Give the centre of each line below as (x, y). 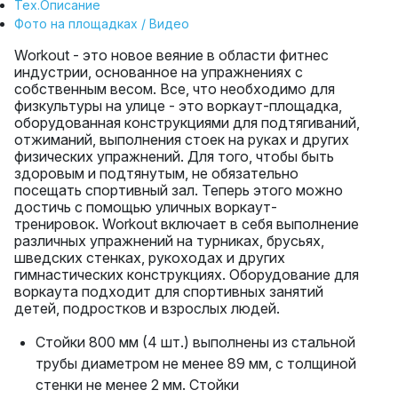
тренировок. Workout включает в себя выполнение (187, 224)
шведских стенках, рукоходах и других (150, 258)
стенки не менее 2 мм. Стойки (137, 385)
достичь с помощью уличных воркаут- (146, 207)
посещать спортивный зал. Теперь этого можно (179, 190)
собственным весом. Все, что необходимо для (175, 89)
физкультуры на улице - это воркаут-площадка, (178, 106)
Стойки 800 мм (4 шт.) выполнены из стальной (195, 342)
